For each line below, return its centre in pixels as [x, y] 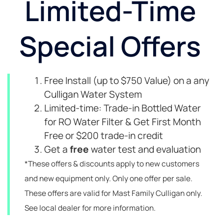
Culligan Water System [93, 95]
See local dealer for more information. [90, 208]
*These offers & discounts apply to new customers [112, 164]
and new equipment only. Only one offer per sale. [109, 179]
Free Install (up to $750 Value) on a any [127, 81]
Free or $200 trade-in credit [104, 136]
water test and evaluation [145, 150]
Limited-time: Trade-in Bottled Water [123, 108]
